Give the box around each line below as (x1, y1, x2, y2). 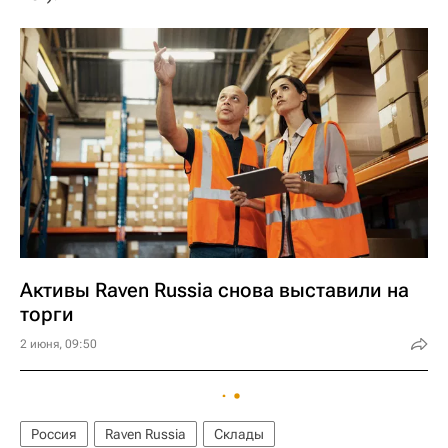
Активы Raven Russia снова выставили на (20, 277, 409, 302)
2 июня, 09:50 (20, 336, 97, 351)
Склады (214, 425, 264, 442)
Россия (31, 425, 77, 442)
